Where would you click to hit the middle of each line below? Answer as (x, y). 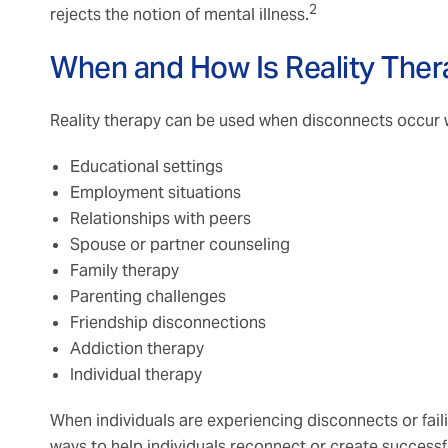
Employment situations (155, 193)
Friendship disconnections (168, 323)
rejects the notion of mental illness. (179, 15)
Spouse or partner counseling (180, 245)
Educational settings (146, 167)
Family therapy (124, 271)
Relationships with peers (160, 219)
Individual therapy (136, 375)
